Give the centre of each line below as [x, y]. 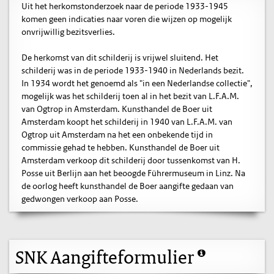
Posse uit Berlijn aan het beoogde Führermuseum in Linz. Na [133, 173]
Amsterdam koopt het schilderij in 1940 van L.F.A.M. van [127, 122]
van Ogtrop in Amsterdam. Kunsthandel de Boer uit [117, 109]
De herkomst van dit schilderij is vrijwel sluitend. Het [120, 57]
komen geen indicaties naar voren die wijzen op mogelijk [127, 19]
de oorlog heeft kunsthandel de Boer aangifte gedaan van [128, 186]
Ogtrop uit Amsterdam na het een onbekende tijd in [117, 135]
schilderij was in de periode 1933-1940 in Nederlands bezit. [133, 70]
